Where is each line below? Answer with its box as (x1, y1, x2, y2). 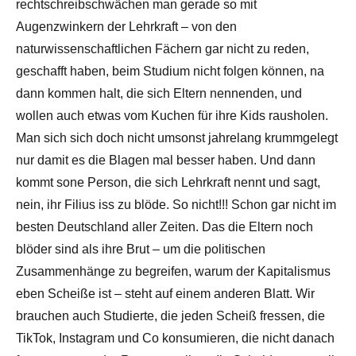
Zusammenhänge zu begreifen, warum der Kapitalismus (16, 265, 331, 279)
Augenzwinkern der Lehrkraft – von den (16, 20, 237, 34)
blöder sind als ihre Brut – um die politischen (16, 242, 265, 257)
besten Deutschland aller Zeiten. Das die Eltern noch (16, 220, 313, 234)
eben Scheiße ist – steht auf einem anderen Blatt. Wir (16, 287, 315, 301)
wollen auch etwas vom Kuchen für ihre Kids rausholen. (16, 109, 328, 123)
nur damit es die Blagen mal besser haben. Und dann (16, 153, 315, 168)
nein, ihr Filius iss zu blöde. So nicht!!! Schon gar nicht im (16, 198, 336, 212)
